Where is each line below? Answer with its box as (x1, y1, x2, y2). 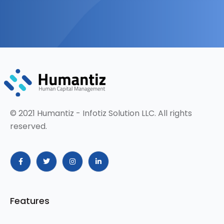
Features (10, 194, 49, 207)
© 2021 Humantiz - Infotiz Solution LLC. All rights (10, 107, 192, 119)
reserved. (10, 120, 47, 132)
